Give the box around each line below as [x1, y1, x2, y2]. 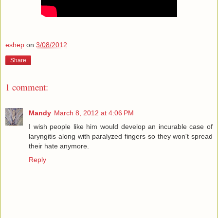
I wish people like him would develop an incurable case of [29, 122, 213, 130]
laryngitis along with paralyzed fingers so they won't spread [29, 132, 213, 140]
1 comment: [5, 81, 48, 93]
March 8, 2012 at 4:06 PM [54, 109, 134, 117]
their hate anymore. [29, 142, 89, 150]
